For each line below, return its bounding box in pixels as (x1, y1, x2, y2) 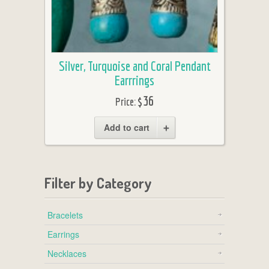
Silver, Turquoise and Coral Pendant (58, 58, 211, 74)
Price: (115, 95, 138, 109)
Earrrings (115, 73, 154, 88)
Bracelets (47, 209, 83, 222)
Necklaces (47, 247, 86, 260)
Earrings (47, 228, 79, 241)
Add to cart (103, 121, 150, 134)
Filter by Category (44, 174, 152, 193)
